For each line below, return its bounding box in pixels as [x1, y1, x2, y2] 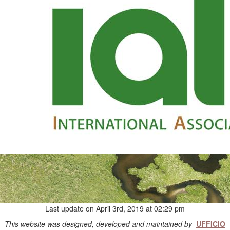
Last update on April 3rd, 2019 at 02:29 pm [45, 203, 185, 214]
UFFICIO [196, 219, 225, 229]
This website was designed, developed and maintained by [5, 219, 194, 229]
